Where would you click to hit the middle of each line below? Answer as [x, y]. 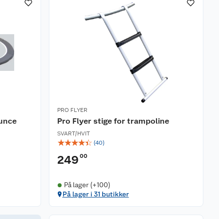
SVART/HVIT [74, 133]
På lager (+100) [87, 185]
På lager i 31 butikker [96, 194]
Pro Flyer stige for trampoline [113, 121]
